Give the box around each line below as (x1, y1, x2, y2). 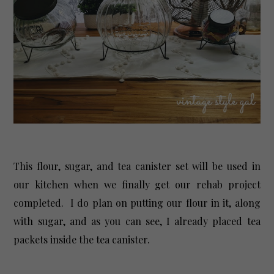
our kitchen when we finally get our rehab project (13, 178, 261, 191)
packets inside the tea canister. (13, 233, 155, 246)
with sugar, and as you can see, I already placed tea (13, 215, 261, 228)
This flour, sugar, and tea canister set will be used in (13, 160, 261, 173)
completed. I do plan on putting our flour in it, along (13, 196, 261, 210)
